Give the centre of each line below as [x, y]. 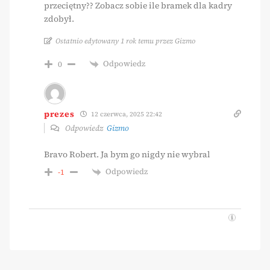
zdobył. [59, 19]
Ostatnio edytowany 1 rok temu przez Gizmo [125, 41]
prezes [59, 114]
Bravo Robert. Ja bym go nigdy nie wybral [127, 155]
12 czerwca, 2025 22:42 [126, 115]
